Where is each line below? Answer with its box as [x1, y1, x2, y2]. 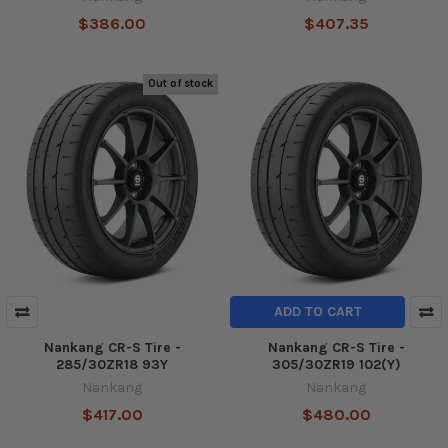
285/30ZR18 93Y [56, 355, 168, 373]
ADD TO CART [273, 302, 362, 320]
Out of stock [148, 77, 214, 91]
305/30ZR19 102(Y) [271, 355, 401, 373]
